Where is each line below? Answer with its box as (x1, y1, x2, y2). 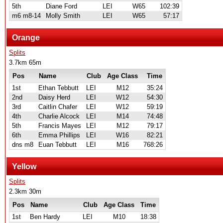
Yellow (12, 162, 36, 171)
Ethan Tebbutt (38, 84, 79, 92)
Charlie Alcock (38, 112, 80, 120)
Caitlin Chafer (38, 103, 77, 111)
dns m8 (12, 141, 33, 148)
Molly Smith (46, 12, 80, 19)
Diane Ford (46, 2, 77, 10)
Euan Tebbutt (38, 141, 77, 148)
